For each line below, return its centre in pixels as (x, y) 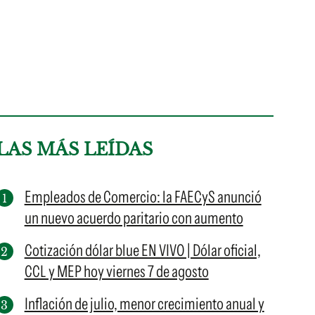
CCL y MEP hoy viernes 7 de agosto (116, 271)
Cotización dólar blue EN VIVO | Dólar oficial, (142, 250)
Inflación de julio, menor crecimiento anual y (144, 304)
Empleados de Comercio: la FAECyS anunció (143, 197)
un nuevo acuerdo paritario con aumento (134, 218)
